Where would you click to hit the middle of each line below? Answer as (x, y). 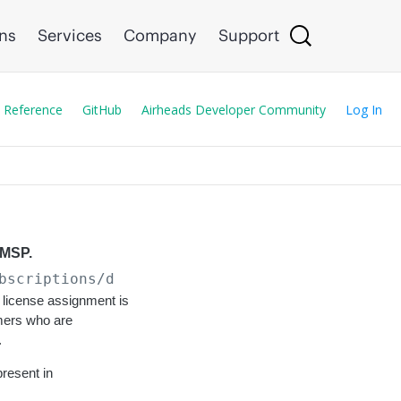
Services (70, 35)
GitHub (102, 109)
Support (249, 35)
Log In (364, 109)
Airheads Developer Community (234, 109)
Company (160, 35)
